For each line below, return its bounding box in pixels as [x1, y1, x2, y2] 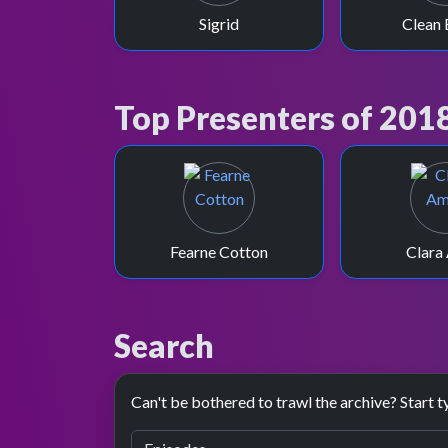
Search [114, 326, 214, 365]
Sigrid [199, 14, 240, 33]
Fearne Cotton [170, 242, 269, 261]
